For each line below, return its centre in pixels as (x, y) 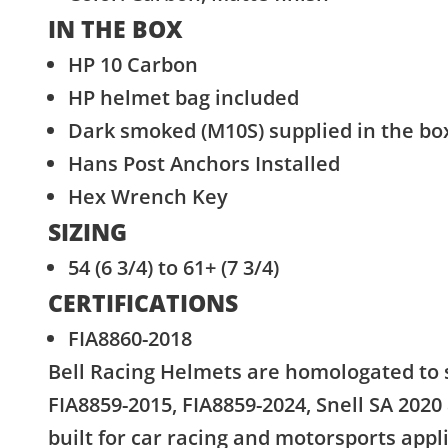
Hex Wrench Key (148, 197)
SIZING (87, 232)
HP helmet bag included (183, 98)
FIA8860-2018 (130, 339)
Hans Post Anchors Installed (204, 164)
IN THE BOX (115, 29)
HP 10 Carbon (133, 65)
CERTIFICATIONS (143, 303)
